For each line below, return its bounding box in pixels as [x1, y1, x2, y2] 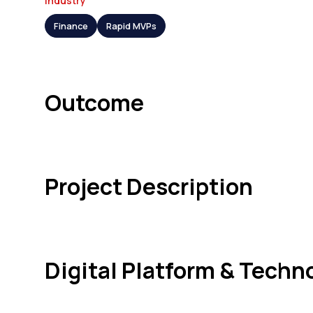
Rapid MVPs [106, 19, 156, 32]
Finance [54, 19, 88, 32]
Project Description [45, 170, 253, 202]
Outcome [45, 87, 144, 118]
